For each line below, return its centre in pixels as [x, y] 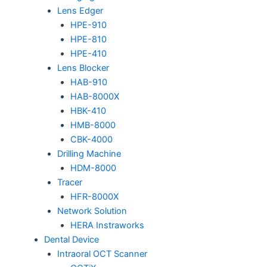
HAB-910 [89, 83]
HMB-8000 [93, 125]
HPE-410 [88, 54]
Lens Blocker [83, 68]
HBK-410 [88, 111]
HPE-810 [88, 40]
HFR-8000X [94, 197]
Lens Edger [80, 11]
